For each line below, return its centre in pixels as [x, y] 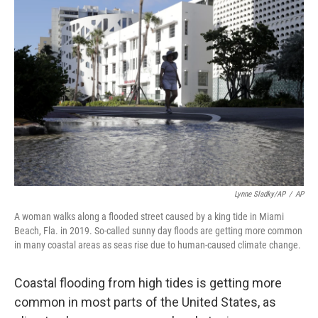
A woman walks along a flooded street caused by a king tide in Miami [149, 216]
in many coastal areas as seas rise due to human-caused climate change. [158, 245]
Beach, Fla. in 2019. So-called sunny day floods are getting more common [158, 231]
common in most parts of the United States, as [145, 302]
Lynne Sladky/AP [260, 194]
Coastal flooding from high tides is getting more [148, 283]
